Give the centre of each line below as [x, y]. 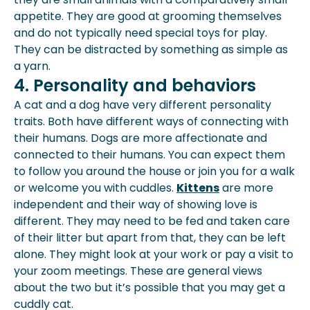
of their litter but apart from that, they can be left [150, 238]
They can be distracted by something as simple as [151, 49]
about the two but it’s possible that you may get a [149, 288]
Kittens [198, 188]
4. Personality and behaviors [135, 85]
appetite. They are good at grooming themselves [148, 16]
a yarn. [32, 66]
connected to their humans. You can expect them [149, 155]
